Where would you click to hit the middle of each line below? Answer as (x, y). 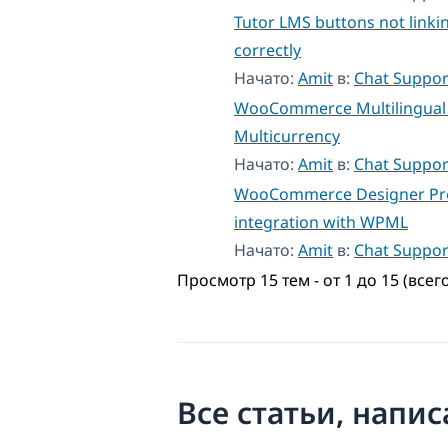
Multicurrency (287, 135)
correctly (267, 49)
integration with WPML (321, 221)
